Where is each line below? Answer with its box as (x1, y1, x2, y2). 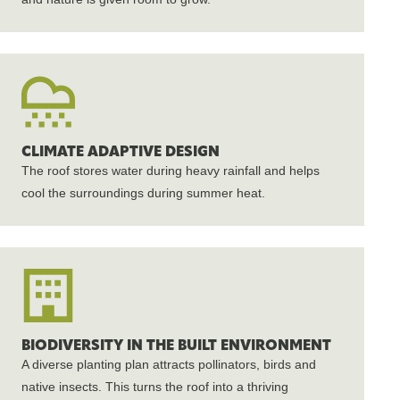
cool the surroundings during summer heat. (21, 186, 265, 200)
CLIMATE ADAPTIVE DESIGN (21, 142, 220, 161)
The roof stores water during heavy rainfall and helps (21, 163, 320, 178)
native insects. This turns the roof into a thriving (21, 379, 288, 394)
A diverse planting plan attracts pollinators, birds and (21, 357, 316, 371)
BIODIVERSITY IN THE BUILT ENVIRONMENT (21, 336, 331, 354)
